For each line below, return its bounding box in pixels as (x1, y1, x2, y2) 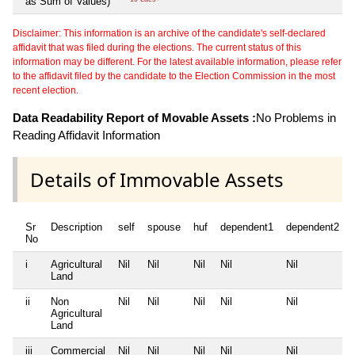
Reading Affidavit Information (13, 128, 160, 143)
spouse (147, 220, 181, 233)
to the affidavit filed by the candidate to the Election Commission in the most (13, 71, 335, 82)
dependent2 (286, 220, 339, 233)
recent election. (13, 85, 78, 97)
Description (51, 220, 102, 233)
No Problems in (256, 111, 336, 125)
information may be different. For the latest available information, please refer (13, 56, 342, 68)
